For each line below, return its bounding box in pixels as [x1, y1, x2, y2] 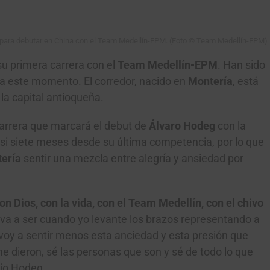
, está [233, 75, 259, 87]
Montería [188, 75, 233, 87]
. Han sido [218, 59, 265, 71]
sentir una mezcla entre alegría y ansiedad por [21, 152, 243, 165]
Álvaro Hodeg [149, 120, 218, 132]
